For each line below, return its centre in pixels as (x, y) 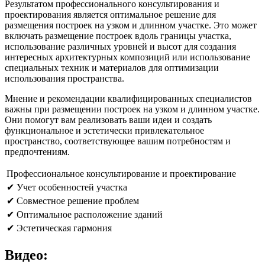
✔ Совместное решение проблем (73, 201)
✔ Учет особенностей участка (67, 187)
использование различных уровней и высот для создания (120, 46)
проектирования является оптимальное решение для (110, 14)
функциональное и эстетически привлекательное (104, 130)
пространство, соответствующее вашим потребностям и (118, 141)
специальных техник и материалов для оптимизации (112, 67)
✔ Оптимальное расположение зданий (85, 214)
